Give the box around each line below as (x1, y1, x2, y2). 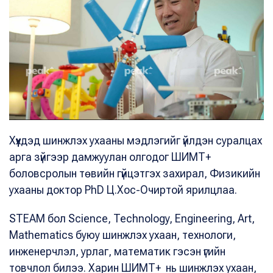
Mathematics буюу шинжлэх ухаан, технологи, (9, 229, 236, 241)
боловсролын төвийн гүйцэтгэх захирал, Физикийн (9, 167, 260, 180)
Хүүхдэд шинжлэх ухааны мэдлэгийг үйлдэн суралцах (9, 134, 262, 147)
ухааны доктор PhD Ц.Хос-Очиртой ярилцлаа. (9, 183, 237, 196)
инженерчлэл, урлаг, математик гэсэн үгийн (9, 245, 225, 258)
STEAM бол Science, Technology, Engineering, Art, (9, 212, 255, 225)
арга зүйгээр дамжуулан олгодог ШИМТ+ (9, 151, 211, 163)
